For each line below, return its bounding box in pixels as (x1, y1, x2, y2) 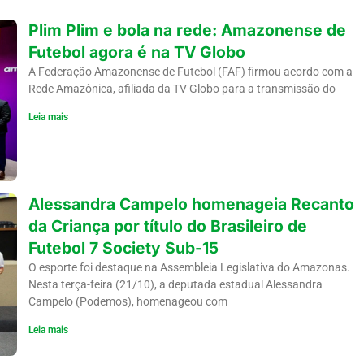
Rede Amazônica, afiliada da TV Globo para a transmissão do (28, 81, 336, 95)
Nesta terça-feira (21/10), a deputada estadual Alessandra (28, 278, 323, 292)
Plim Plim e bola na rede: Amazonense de (28, 19, 346, 40)
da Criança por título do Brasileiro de (28, 216, 307, 236)
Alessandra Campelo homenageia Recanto (28, 194, 354, 214)
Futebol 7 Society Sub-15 (28, 238, 219, 258)
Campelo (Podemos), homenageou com (28, 295, 227, 309)
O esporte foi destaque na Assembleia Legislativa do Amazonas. (28, 261, 350, 275)
